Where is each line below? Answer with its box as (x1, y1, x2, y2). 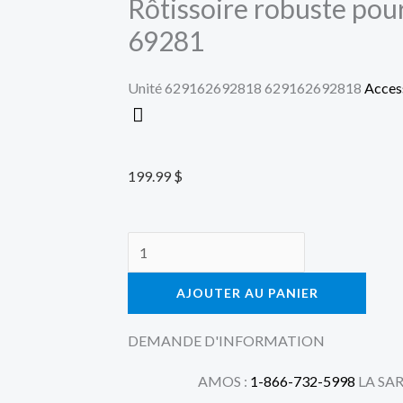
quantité (127, 236, 178, 254)
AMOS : (197, 372, 250, 390)
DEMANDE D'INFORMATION (128, 332, 325, 350)
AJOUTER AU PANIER (175, 285, 318, 301)
